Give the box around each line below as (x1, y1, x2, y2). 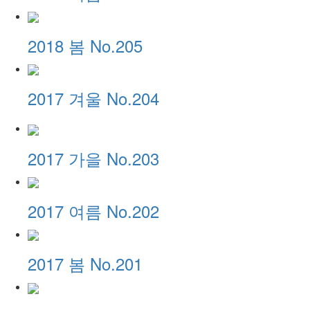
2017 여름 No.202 (28, 199, 159, 224)
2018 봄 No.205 (28, 33, 143, 58)
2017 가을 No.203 (28, 145, 159, 170)
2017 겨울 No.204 (28, 86, 159, 111)
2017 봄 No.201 (28, 251, 143, 276)
